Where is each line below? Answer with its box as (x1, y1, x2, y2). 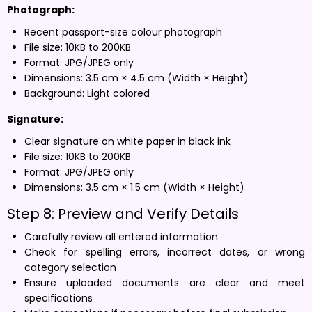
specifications (24, 290, 93, 305)
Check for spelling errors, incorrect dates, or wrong (24, 244, 305, 259)
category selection (24, 260, 116, 274)
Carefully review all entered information (24, 229, 218, 244)
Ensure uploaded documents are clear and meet (24, 275, 305, 290)
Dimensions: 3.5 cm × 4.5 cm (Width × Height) (24, 70, 249, 85)
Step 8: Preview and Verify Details (7, 203, 239, 224)
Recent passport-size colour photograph (24, 24, 222, 39)
